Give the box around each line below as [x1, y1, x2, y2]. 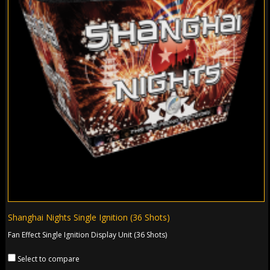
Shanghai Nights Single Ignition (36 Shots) [8, 212, 171, 224]
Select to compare [17, 254, 80, 265]
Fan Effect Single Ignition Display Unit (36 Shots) [8, 230, 168, 240]
